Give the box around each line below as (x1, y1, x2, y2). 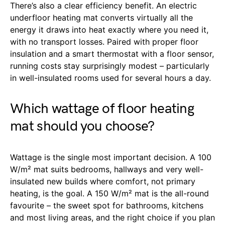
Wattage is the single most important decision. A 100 (10, 152, 211, 162)
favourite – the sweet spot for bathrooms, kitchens (10, 200, 203, 210)
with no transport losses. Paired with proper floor (10, 36, 198, 47)
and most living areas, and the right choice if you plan (10, 212, 215, 222)
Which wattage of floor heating (10, 100, 194, 117)
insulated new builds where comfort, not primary (10, 176, 195, 186)
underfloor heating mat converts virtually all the (10, 12, 193, 23)
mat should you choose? (10, 118, 155, 135)
